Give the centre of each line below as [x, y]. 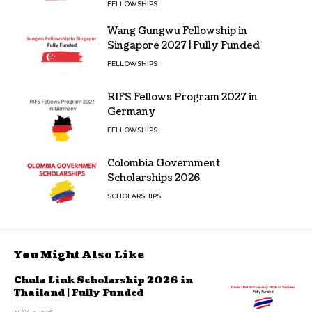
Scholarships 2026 [154, 178]
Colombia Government [164, 163]
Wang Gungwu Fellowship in [177, 31]
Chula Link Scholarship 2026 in [103, 280]
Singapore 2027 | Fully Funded [184, 45]
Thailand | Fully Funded [79, 293]
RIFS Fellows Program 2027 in [182, 97]
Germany [132, 111]
